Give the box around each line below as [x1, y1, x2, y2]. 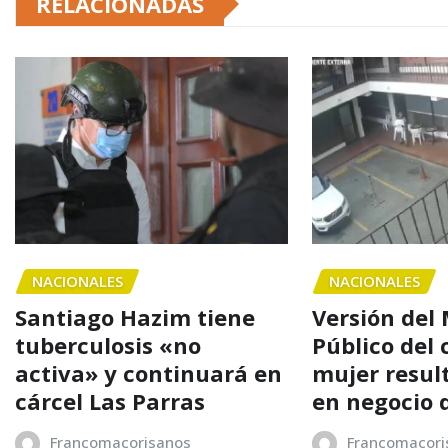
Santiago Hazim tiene [15, 302, 255, 333]
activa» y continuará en [15, 358, 282, 389]
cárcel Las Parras [15, 386, 205, 417]
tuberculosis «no [15, 330, 201, 361]
